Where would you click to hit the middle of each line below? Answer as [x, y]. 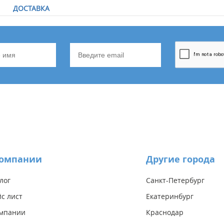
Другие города [180, 159]
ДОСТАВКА [31, 8]
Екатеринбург [170, 196]
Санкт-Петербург [175, 180]
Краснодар [165, 212]
